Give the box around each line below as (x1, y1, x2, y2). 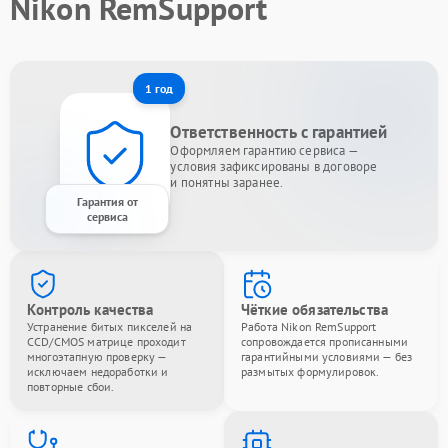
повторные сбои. (27, 379, 115, 394)
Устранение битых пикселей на (27, 319, 193, 334)
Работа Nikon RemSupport (241, 319, 377, 334)
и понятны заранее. (170, 174, 284, 191)
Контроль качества (27, 300, 154, 319)
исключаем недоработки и (27, 364, 169, 379)
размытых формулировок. (241, 364, 380, 379)
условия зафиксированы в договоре (170, 158, 378, 175)
